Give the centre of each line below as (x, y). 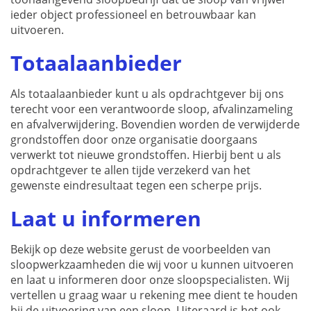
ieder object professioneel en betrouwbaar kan (133, 15)
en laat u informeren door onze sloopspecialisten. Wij (150, 280)
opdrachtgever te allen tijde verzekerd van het (131, 170)
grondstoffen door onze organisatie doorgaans (134, 140)
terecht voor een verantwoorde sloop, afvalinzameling (152, 109)
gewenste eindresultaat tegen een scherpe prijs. (136, 185)
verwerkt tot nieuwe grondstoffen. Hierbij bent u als (146, 155)
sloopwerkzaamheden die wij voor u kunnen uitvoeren (152, 264)
